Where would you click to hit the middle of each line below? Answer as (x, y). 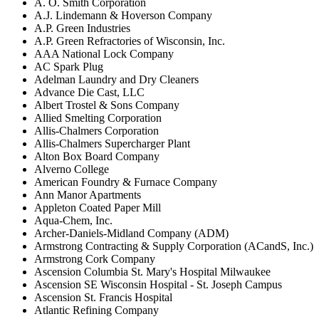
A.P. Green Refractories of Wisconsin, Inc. (130, 41)
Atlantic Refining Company (96, 310)
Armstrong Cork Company (95, 258)
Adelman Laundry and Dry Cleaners (116, 79)
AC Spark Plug (69, 66)
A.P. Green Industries (82, 28)
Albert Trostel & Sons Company (107, 105)
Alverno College (72, 169)
